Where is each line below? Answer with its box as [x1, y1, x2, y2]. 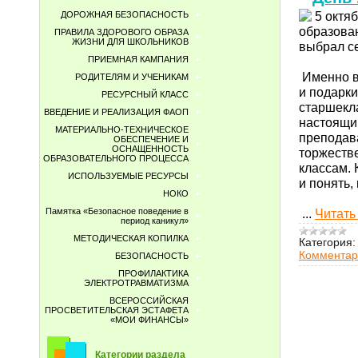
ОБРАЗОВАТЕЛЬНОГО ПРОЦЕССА [43, 153, 189, 163]
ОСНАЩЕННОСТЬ [112, 144, 189, 153]
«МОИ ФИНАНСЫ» [110, 315, 189, 324]
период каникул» [121, 216, 189, 225]
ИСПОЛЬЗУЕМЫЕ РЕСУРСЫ [68, 171, 189, 181]
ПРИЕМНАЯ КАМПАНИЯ [88, 54, 189, 64]
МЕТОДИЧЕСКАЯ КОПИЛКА [74, 233, 189, 243]
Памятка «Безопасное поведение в [46, 206, 189, 216]
